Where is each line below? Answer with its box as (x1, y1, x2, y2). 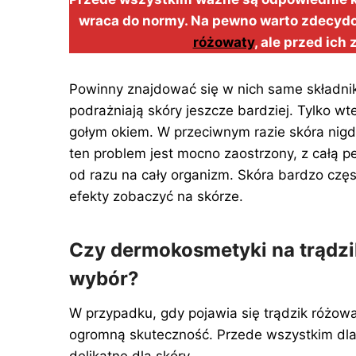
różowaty (192, 34, 254, 51)
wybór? (69, 267, 139, 291)
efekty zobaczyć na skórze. (69, 188, 243, 205)
